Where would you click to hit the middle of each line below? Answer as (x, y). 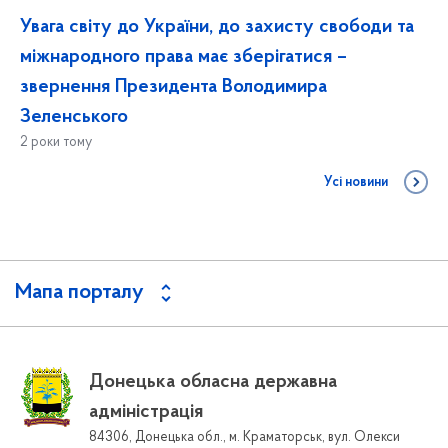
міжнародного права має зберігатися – (183, 57)
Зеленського (74, 117)
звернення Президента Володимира (173, 87)
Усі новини (356, 183)
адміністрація (146, 412)
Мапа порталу (79, 293)
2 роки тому (56, 143)
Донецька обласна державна (213, 382)
